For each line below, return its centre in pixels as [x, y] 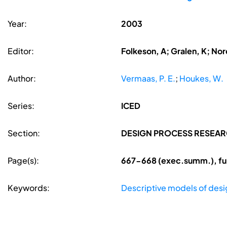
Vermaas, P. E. [148, 79]
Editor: [21, 51]
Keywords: [29, 188]
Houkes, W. [201, 79]
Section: [24, 133]
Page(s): [23, 161]
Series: [21, 106]
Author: [22, 79]
